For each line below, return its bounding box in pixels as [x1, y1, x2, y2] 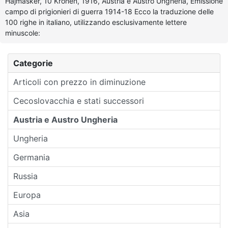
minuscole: [5, 28, 40, 37]
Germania [13, 152, 50, 162]
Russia [13, 170, 38, 181]
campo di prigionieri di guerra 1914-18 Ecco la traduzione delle [5, 7, 214, 16]
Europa [13, 189, 41, 200]
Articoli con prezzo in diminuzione [13, 76, 146, 87]
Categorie [13, 58, 53, 68]
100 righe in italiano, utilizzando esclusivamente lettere [5, 17, 187, 26]
